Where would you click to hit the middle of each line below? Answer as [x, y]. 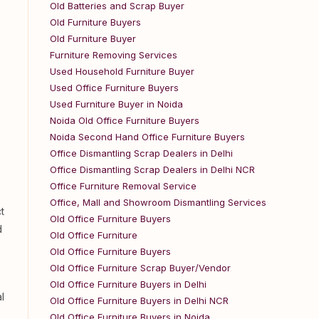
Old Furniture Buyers [95, 22]
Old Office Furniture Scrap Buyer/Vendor [140, 268]
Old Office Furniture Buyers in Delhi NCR [139, 300]
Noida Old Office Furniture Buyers [125, 120]
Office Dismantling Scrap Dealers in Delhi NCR [152, 169]
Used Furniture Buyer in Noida [116, 104]
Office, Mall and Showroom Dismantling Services [158, 202]
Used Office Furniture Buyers [114, 88]
